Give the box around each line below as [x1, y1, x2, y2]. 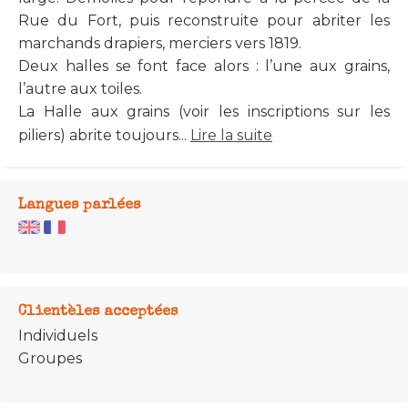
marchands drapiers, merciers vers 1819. [18, 35, 301, 53]
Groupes [18, 350, 82, 368]
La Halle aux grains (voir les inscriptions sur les [18, 103, 390, 121]
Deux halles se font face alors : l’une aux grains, [18, 57, 390, 76]
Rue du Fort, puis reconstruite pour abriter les [18, 12, 390, 30]
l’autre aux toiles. [18, 80, 142, 98]
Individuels [18, 327, 97, 345]
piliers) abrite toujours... [18, 127, 190, 145]
